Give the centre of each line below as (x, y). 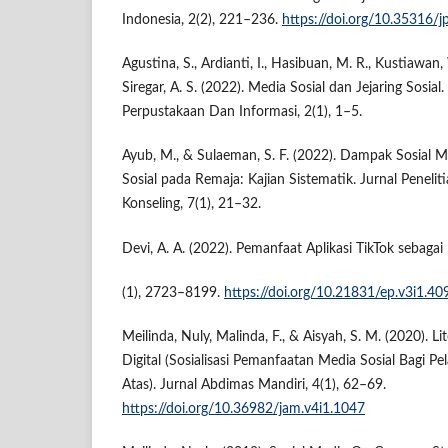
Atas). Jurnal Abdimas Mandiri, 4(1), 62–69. (254, 384)
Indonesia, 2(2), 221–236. (202, 20)
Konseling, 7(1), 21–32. (191, 204)
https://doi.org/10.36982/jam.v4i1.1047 (243, 408)
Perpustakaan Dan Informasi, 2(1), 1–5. (242, 112)
